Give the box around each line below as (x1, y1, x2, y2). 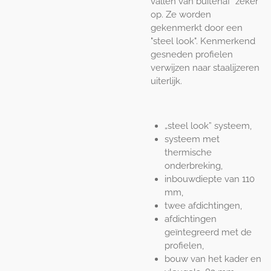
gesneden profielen (151, 48, 233, 60)
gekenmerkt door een (151, 22, 243, 33)
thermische (164, 146, 212, 158)
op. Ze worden (151, 8, 211, 20)
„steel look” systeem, (164, 120, 252, 131)
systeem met (164, 133, 220, 145)
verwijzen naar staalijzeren (151, 62, 260, 73)
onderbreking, (164, 160, 223, 171)
